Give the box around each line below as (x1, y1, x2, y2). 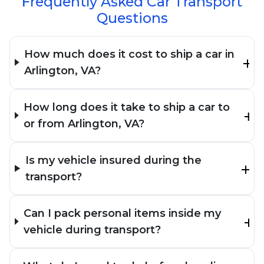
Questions (96, 9, 168, 27)
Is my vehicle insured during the (25, 153, 202, 167)
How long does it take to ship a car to (24, 100, 230, 114)
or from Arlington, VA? (24, 117, 145, 130)
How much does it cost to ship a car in (24, 47, 235, 61)
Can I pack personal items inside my (23, 206, 221, 220)
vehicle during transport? (23, 223, 161, 236)
